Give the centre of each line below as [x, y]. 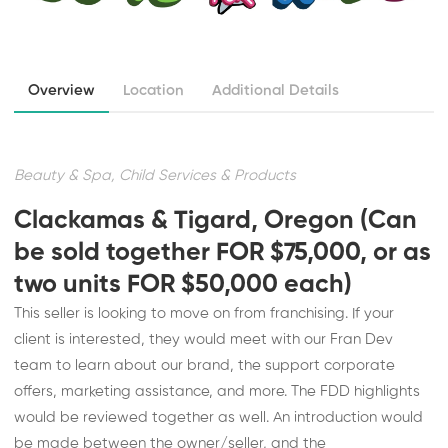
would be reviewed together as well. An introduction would [219, 417]
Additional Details [276, 90]
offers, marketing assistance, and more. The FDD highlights [217, 391]
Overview [62, 90]
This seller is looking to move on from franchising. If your [204, 313]
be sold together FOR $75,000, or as [223, 253]
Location [154, 90]
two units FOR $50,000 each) [183, 285]
